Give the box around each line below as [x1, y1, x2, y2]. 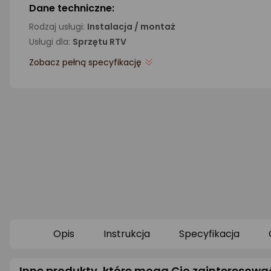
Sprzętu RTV [73, 36, 126, 48]
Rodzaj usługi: [29, 21, 87, 33]
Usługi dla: [29, 36, 73, 48]
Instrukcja [103, 227, 150, 241]
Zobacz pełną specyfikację [29, 56, 142, 68]
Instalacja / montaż [87, 21, 175, 33]
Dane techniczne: [29, 1, 114, 15]
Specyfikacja [179, 227, 240, 241]
